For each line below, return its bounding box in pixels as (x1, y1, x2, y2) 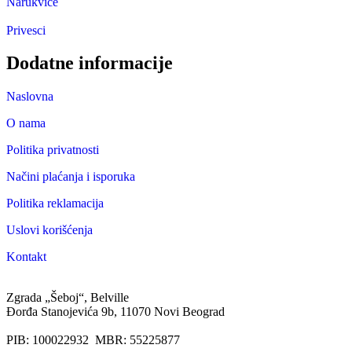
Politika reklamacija (6, 196, 104, 211)
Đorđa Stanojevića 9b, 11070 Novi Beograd (6, 305, 225, 319)
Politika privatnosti (6, 143, 99, 157)
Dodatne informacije (6, 53, 173, 74)
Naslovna (6, 90, 53, 104)
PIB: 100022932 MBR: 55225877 (6, 333, 180, 347)
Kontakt (6, 250, 46, 264)
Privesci (6, 23, 46, 37)
